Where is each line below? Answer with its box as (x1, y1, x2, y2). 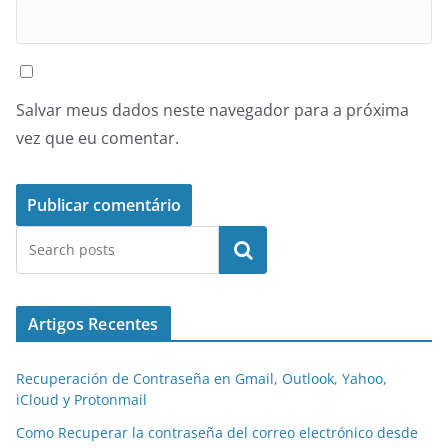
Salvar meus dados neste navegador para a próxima (16, 98, 409, 121)
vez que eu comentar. (16, 126, 179, 149)
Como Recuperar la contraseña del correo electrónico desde (16, 422, 418, 442)
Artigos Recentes (28, 312, 159, 335)
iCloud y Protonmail (16, 389, 147, 409)
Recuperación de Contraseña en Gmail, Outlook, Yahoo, (16, 368, 387, 388)
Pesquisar (205, 238, 281, 261)
